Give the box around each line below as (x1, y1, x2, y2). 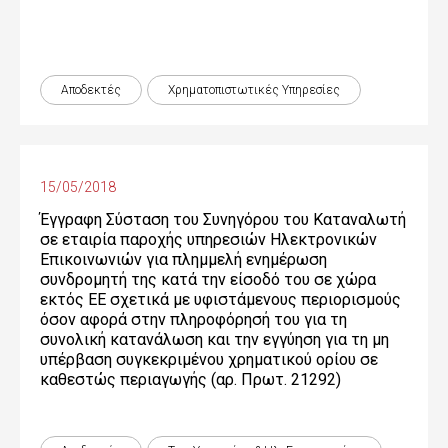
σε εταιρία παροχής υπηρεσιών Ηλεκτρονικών (40, 230, 377, 249)
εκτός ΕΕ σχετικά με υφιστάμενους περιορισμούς (40, 290, 401, 309)
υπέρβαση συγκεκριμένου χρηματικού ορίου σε (40, 350, 378, 369)
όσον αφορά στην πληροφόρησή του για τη (40, 310, 347, 329)
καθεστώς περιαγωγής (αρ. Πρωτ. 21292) (40, 370, 341, 389)
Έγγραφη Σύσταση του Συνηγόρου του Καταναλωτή (40, 210, 406, 229)
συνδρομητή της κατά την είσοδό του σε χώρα (40, 270, 376, 289)
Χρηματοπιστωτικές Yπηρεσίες (168, 83, 340, 97)
